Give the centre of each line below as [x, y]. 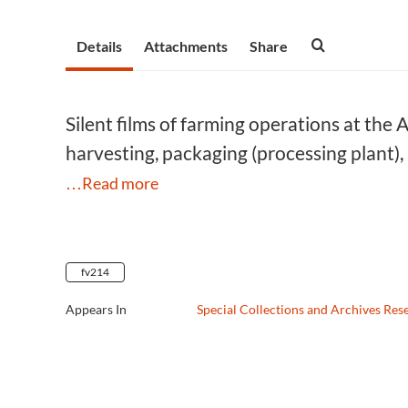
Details [99, 46]
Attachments [186, 46]
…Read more [112, 183]
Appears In [96, 309]
